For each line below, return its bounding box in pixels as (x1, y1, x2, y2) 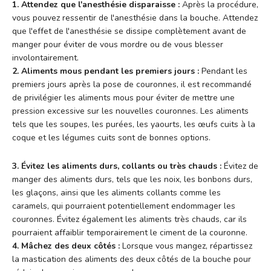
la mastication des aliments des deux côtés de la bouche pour (12, 253, 251, 265)
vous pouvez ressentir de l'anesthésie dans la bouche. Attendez (12, 11, 258, 24)
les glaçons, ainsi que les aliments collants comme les (12, 186, 221, 198)
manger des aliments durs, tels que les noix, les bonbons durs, (12, 173, 252, 185)
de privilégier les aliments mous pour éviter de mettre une (12, 91, 235, 103)
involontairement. (12, 51, 79, 64)
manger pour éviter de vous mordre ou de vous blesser (12, 38, 223, 50)
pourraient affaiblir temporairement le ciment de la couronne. (12, 226, 247, 238)
